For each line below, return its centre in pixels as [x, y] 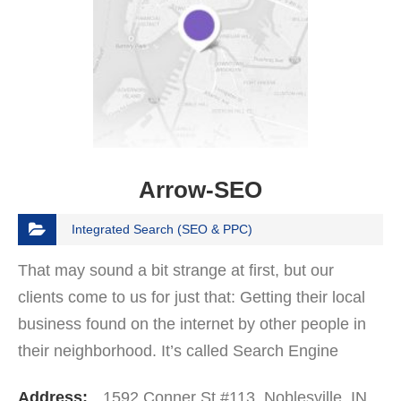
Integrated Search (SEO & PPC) [162, 229]
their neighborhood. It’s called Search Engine [178, 350]
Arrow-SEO [200, 189]
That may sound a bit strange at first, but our [176, 270]
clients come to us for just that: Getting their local [192, 297]
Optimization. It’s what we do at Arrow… [160, 377]
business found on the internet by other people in [192, 324]
